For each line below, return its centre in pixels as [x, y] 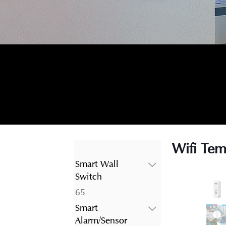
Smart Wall [97, 164]
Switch [88, 177]
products [102, 204]
